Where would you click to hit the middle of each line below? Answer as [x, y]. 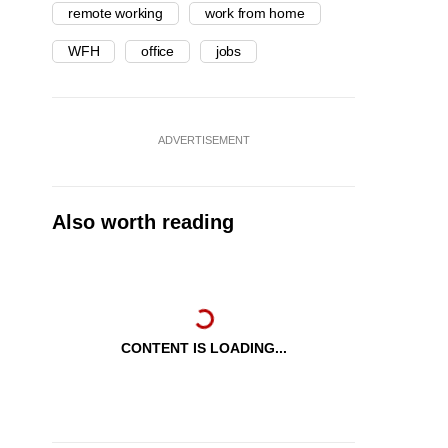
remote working [115, 13]
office [157, 51]
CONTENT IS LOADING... [203, 348]
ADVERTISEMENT [203, 140]
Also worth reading [143, 222]
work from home [254, 13]
